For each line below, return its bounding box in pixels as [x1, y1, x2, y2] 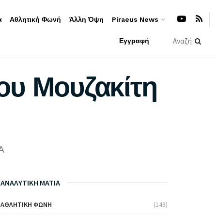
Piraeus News [112, 15, 158, 23]
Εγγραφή [119, 37, 150, 45]
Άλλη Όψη [69, 15, 104, 23]
